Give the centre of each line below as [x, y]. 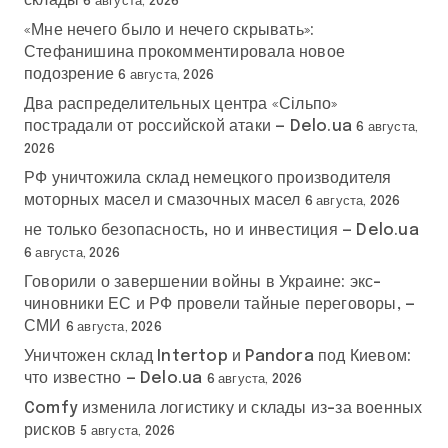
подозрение [69, 74]
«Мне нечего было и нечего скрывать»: [169, 30]
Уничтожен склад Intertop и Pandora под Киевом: [218, 356]
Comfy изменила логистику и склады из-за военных [223, 408]
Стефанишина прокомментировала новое [184, 52]
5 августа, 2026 [128, 431]
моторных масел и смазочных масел [162, 200]
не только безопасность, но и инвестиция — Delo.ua [221, 230]
